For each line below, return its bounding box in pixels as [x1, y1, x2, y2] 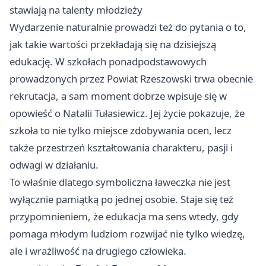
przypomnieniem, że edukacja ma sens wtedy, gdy [9, 210, 239, 224]
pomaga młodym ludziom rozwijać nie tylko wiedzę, [9, 227, 245, 241]
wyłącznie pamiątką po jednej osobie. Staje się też [9, 192, 233, 207]
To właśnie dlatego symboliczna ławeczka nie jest [9, 175, 230, 189]
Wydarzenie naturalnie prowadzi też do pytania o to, [9, 20, 246, 34]
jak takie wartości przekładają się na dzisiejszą [9, 37, 216, 52]
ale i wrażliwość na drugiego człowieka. [9, 244, 186, 258]
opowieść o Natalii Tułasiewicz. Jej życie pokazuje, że [9, 106, 245, 121]
